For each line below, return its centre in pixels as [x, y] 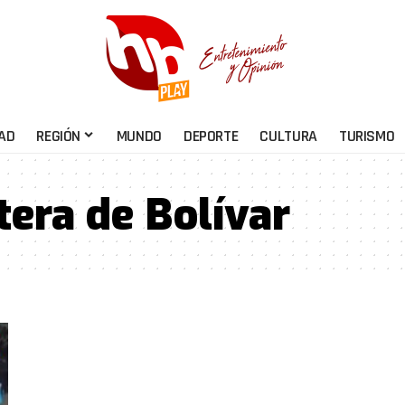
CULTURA [288, 136]
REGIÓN [59, 136]
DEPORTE [211, 136]
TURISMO [367, 136]
